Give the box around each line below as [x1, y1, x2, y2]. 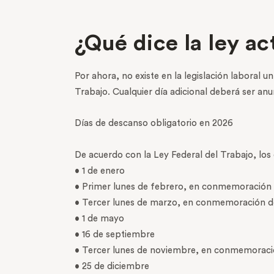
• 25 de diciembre [75, 261, 149, 271]
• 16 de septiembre [75, 229, 155, 239]
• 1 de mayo [75, 213, 124, 223]
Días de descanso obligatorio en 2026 [75, 119, 233, 128]
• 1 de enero [75, 166, 125, 176]
